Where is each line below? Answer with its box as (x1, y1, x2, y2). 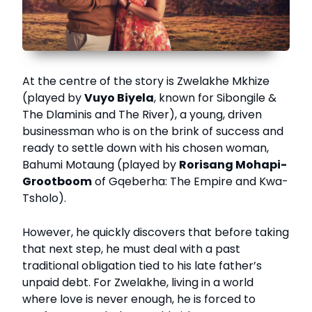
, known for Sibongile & (154, 90, 276, 107)
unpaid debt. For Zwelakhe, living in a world (22, 274, 253, 291)
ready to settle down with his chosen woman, (22, 140, 269, 157)
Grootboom (22, 173, 92, 190)
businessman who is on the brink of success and (22, 123, 283, 140)
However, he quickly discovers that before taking (22, 224, 289, 241)
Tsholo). (22, 190, 66, 207)
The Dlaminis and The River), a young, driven (22, 107, 262, 123)
